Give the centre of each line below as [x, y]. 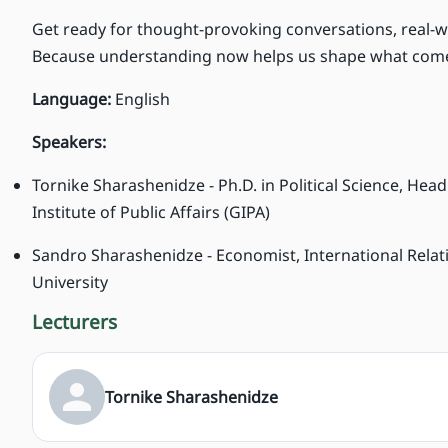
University [70, 282]
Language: [73, 99]
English [142, 99]
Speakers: [69, 142]
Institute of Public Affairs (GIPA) [151, 212]
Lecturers [74, 322]
